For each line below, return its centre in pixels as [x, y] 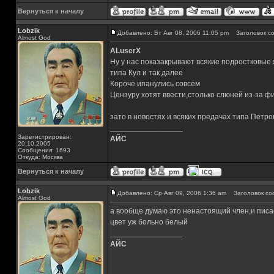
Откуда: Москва [40, 157]
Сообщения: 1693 [44, 150]
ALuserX [125, 51]
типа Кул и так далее [146, 73]
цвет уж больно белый [149, 222]
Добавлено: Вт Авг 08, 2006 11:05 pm [173, 33]
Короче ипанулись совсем [155, 84]
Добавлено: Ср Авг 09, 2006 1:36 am [172, 193]
